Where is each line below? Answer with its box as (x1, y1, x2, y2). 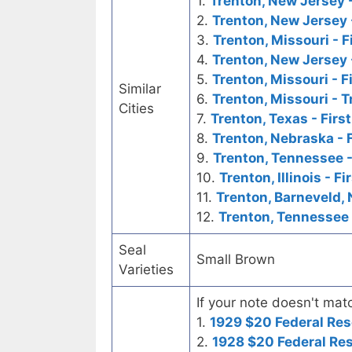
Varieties (119, 262, 174, 278)
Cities (119, 101, 154, 117)
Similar (119, 81, 161, 97)
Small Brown (196, 251, 275, 268)
